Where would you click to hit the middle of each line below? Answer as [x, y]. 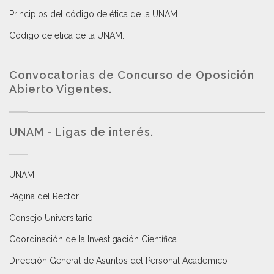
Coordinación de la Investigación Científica [93, 239]
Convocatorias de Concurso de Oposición [132, 75]
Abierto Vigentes [59, 89]
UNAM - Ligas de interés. [81, 132]
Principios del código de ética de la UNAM [93, 14]
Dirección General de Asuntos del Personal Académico [118, 261]
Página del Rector [44, 197]
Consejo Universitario [51, 218]
